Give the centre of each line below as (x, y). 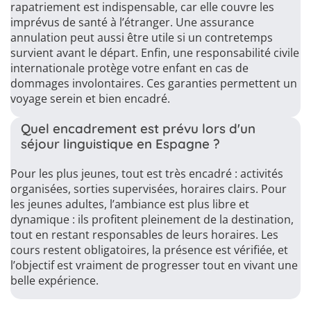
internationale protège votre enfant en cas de (129, 68)
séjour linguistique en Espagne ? (120, 144)
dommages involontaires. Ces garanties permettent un (154, 83)
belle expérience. (54, 280)
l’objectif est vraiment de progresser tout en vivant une (154, 265)
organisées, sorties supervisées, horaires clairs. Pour (149, 189)
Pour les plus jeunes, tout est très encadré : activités (147, 174)
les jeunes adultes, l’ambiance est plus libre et (130, 204)
